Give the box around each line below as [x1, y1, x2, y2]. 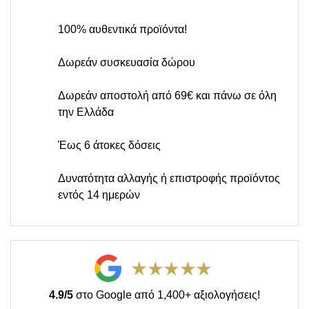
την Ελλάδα [58, 106, 114, 118]
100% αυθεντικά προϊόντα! [58, 23, 187, 35]
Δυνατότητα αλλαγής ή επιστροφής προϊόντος [58, 172, 280, 184]
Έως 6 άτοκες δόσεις [58, 139, 161, 151]
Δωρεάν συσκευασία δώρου [58, 56, 195, 68]
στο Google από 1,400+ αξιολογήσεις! [73, 288, 260, 301]
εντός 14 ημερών [58, 188, 140, 201]
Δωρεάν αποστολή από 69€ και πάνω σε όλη [58, 89, 277, 101]
